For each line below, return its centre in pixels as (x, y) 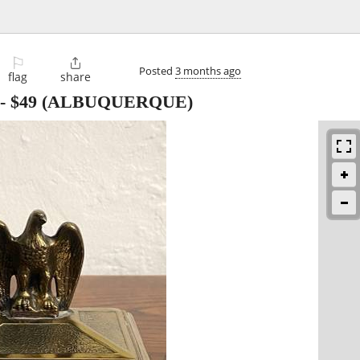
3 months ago (208, 70)
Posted (157, 70)
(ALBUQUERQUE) (115, 102)
